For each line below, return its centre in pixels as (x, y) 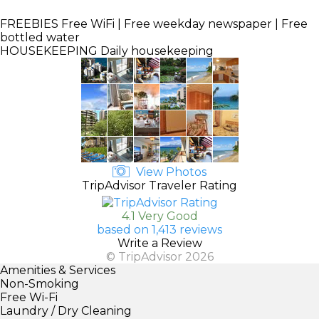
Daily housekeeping (156, 51)
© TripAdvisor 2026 (159, 256)
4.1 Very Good (159, 216)
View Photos (170, 172)
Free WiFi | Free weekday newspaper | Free (183, 23)
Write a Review (159, 243)
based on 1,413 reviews (159, 229)
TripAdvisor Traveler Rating (159, 185)
